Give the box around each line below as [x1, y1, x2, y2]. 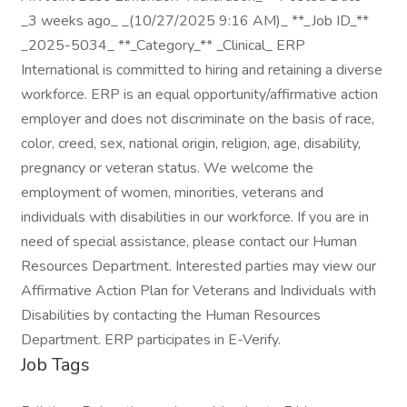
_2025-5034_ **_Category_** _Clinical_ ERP [21, 35, 305, 55]
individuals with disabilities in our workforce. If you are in [21, 207, 369, 227]
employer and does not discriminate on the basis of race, [21, 109, 374, 129]
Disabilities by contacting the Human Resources [21, 305, 321, 325]
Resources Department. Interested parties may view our [21, 256, 376, 276]
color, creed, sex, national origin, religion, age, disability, [21, 134, 361, 154]
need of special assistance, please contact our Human [21, 232, 357, 252]
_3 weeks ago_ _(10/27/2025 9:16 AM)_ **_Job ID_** [21, 11, 369, 31]
